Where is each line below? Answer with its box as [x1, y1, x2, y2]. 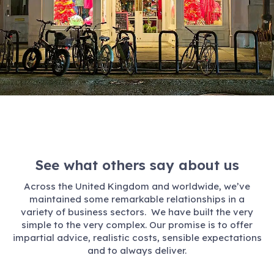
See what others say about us [35, 157, 239, 174]
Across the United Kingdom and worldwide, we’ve [24, 180, 250, 192]
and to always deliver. [87, 244, 187, 256]
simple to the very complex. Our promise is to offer [21, 218, 253, 231]
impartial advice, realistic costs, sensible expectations [12, 231, 262, 243]
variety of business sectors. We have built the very [21, 206, 253, 218]
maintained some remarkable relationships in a [29, 193, 245, 205]
